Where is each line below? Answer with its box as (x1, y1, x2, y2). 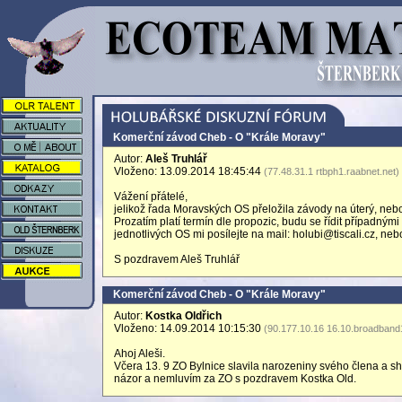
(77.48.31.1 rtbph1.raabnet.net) (264, 166, 399, 177)
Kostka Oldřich (145, 310, 222, 322)
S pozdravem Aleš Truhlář (114, 253, 240, 266)
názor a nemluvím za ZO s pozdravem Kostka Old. (114, 372, 356, 385)
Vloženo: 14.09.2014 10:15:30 (114, 322, 264, 335)
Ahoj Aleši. (114, 347, 165, 360)
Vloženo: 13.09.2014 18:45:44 (114, 165, 264, 178)
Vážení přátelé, (114, 190, 188, 203)
